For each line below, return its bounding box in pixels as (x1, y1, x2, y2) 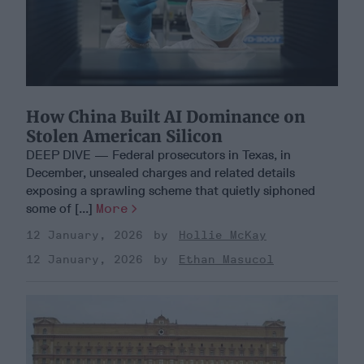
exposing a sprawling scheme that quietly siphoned (26, 182, 315, 198)
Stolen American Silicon (26, 125, 223, 146)
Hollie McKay (179, 227, 266, 242)
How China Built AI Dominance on (26, 106, 305, 127)
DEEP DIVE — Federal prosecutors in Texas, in (26, 146, 291, 162)
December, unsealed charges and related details (26, 164, 295, 180)
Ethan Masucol (179, 252, 274, 266)
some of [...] (26, 200, 96, 216)
